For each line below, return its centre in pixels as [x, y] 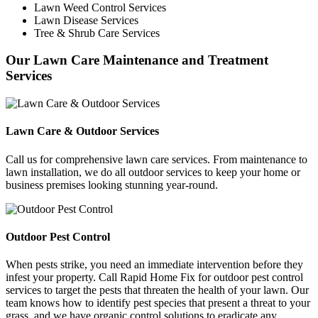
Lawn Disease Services [86, 20]
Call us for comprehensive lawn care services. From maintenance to [157, 159]
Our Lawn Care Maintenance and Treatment [137, 60]
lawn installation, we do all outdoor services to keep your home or [153, 172]
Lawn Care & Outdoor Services [82, 131]
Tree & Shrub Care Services [97, 33]
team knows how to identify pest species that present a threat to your [158, 303]
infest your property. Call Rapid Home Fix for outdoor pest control [154, 278]
